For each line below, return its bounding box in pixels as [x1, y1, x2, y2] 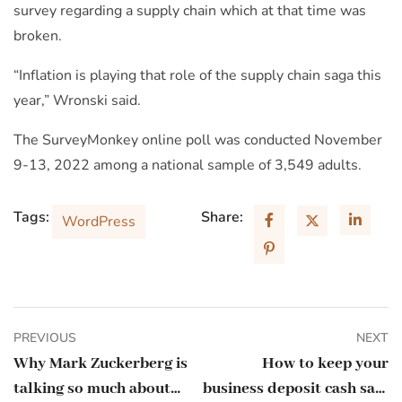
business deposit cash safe [203, 379, 389, 399]
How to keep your [262, 354, 389, 374]
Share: [201, 207, 243, 228]
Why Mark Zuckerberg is [13, 354, 188, 374]
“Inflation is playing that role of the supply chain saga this [13, 66, 381, 86]
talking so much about [13, 379, 170, 399]
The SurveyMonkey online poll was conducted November [13, 130, 382, 151]
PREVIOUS [13, 329, 76, 347]
